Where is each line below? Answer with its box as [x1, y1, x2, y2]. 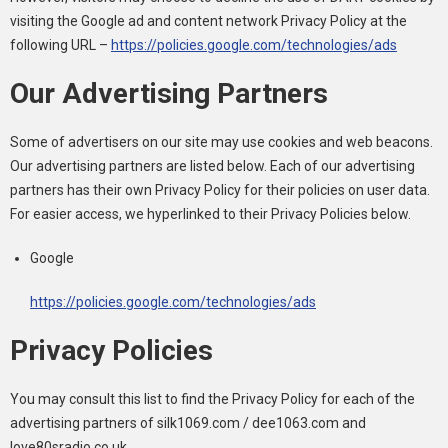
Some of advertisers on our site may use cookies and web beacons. [10, 134, 433, 150]
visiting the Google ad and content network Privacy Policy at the [10, 13, 407, 29]
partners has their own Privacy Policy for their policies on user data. [10, 182, 430, 198]
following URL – [10, 37, 111, 53]
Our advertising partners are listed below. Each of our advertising [10, 158, 415, 174]
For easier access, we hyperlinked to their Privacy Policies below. [10, 206, 411, 222]
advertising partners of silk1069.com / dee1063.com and [10, 415, 366, 431]
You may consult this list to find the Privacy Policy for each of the [10, 391, 415, 407]
